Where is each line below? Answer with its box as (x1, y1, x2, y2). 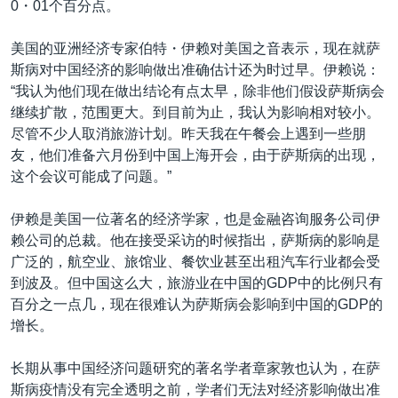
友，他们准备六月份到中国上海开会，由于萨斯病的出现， (11, 147, 380, 163)
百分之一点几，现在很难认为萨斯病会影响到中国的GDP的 (11, 297, 383, 312)
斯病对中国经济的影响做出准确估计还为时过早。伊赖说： (11, 62, 380, 77)
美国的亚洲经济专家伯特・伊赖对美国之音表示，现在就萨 (11, 41, 380, 56)
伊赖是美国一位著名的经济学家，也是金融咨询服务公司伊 (11, 211, 380, 227)
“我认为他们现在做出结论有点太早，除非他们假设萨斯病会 (11, 84, 385, 99)
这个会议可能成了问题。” (11, 169, 171, 184)
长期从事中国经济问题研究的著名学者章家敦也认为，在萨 (11, 361, 380, 376)
